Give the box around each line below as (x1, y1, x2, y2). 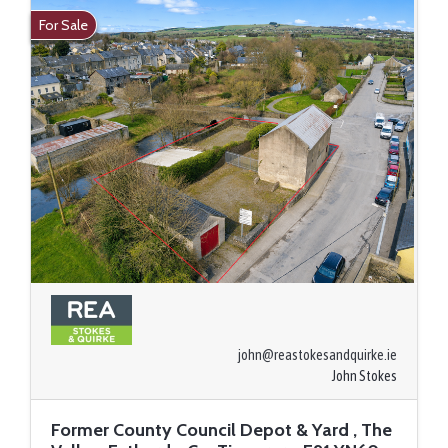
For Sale (39, 15, 88, 34)
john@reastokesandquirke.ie (238, 346, 397, 363)
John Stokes (332, 367, 397, 384)
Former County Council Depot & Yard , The (51, 418, 392, 441)
